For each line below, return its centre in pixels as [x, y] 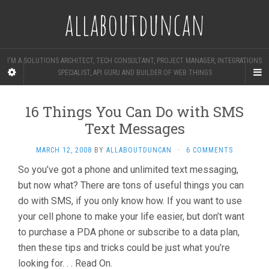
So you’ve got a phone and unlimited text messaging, [128, 170]
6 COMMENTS [210, 150]
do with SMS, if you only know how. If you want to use [130, 201]
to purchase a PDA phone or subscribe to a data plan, [129, 232]
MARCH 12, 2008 [64, 150]
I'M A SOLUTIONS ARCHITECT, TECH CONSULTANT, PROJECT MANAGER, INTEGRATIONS [134, 61]
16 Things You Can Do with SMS [134, 112]
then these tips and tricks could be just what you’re [124, 248]
